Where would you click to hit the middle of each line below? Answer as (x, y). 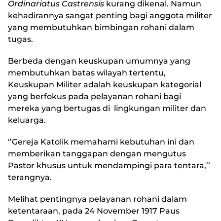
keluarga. (27, 120)
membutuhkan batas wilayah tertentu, (87, 73)
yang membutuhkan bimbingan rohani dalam (101, 28)
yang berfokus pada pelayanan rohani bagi (94, 97)
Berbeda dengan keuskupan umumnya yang (99, 61)
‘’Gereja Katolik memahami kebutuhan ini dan (101, 142)
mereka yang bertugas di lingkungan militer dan (107, 109)
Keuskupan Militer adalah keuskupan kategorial (105, 85)
